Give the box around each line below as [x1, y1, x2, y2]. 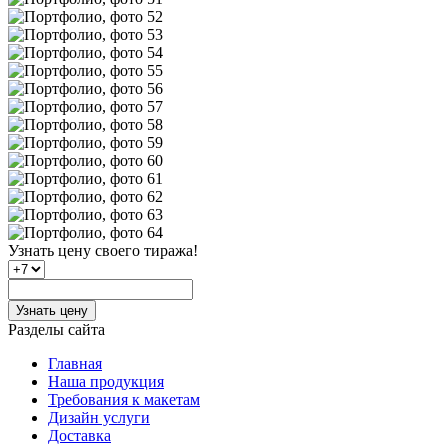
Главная [48, 354, 102, 372]
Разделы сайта [8, 320, 105, 338]
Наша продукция [48, 372, 164, 390]
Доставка [48, 426, 111, 444]
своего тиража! [91, 241, 198, 259]
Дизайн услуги [48, 408, 150, 426]
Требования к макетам [48, 390, 200, 408]
